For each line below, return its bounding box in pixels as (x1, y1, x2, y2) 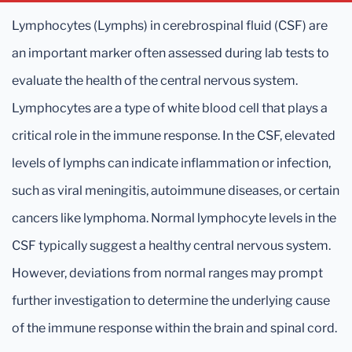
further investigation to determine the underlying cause (12, 293, 330, 308)
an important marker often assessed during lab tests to (12, 46, 329, 60)
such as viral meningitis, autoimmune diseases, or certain (12, 183, 339, 198)
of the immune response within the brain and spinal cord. (12, 321, 337, 335)
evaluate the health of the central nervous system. (12, 73, 298, 88)
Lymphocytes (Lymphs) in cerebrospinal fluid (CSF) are (12, 18, 328, 33)
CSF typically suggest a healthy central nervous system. (12, 238, 331, 253)
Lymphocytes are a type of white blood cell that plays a (12, 101, 328, 115)
